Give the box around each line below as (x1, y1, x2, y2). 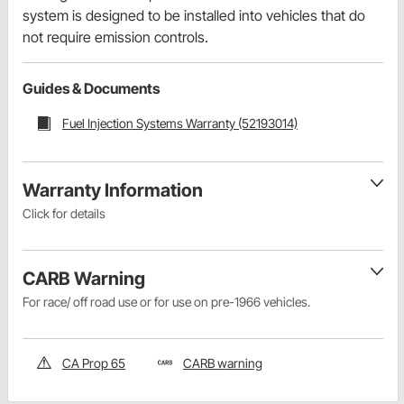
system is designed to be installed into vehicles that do (23, 6, 365, 25)
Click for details (23, 205, 106, 221)
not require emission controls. (23, 28, 208, 47)
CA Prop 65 (62, 354, 125, 371)
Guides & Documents (23, 79, 160, 98)
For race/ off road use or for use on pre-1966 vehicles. (23, 293, 310, 309)
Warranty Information (23, 179, 203, 201)
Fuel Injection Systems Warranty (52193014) (62, 115, 298, 132)
